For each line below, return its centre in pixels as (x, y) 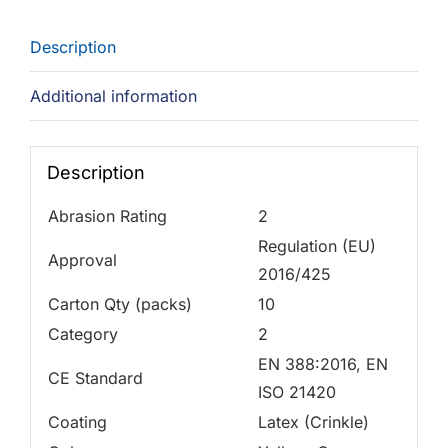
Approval (82, 259)
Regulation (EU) (316, 245)
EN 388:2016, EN (322, 363)
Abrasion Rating (107, 215)
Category (82, 333)
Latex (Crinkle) (313, 421)
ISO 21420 (296, 391)
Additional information (113, 96)
